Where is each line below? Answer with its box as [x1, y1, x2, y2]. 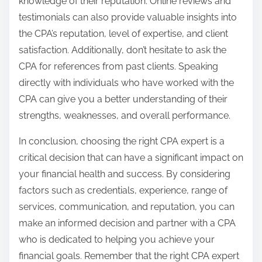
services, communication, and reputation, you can [19, 201, 235, 213]
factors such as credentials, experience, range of [19, 185, 227, 196]
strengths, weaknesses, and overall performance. [19, 110, 230, 122]
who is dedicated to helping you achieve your [19, 234, 215, 246]
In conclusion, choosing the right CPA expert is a [19, 136, 225, 147]
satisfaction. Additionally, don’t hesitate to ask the [19, 44, 226, 56]
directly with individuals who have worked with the [19, 77, 234, 89]
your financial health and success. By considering [19, 168, 230, 180]
